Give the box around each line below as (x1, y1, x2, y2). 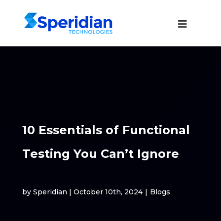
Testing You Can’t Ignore (22, 147, 183, 161)
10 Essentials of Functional (22, 123, 190, 137)
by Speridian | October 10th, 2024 (22, 187, 143, 196)
